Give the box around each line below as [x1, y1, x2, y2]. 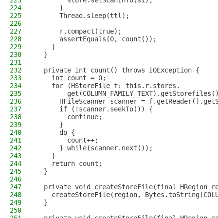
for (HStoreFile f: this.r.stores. [36, 82, 180, 90]
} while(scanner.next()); [36, 144, 153, 152]
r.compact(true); [36, 27, 122, 35]
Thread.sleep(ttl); [36, 12, 129, 19]
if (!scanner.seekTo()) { [36, 105, 153, 113]
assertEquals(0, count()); [36, 35, 157, 43]
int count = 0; [36, 74, 106, 82]
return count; [36, 160, 102, 167]
